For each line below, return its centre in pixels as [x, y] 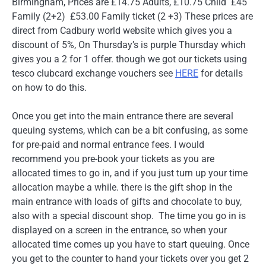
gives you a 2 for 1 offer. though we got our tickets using [129, 59]
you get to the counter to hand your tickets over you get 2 [130, 258]
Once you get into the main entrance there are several [123, 116]
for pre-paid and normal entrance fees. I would [108, 144]
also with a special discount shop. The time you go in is [129, 216]
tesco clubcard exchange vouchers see [94, 73]
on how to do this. [49, 87]
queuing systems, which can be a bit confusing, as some [130, 130]
